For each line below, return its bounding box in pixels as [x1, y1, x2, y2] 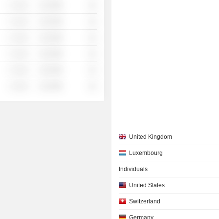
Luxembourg [129, 150, 163, 156]
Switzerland [129, 198, 161, 205]
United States [129, 182, 165, 189]
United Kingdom [129, 133, 173, 140]
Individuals [119, 166, 148, 173]
